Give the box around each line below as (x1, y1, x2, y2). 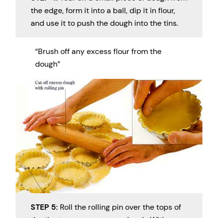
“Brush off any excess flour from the (35, 46, 162, 57)
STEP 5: (30, 202, 58, 213)
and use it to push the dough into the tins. (30, 18, 178, 28)
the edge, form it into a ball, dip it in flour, (30, 5, 175, 16)
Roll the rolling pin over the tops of (57, 202, 181, 213)
